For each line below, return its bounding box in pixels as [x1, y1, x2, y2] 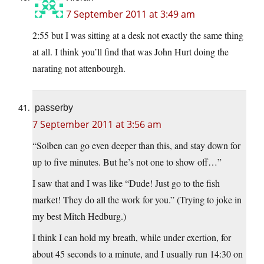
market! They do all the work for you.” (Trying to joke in [32, 193, 242, 206]
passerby [35, 103, 73, 113]
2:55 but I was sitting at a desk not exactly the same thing [32, 29, 243, 42]
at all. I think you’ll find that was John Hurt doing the [32, 45, 229, 58]
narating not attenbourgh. [32, 62, 126, 75]
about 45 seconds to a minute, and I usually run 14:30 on [32, 247, 243, 260]
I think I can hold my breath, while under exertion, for [32, 231, 231, 244]
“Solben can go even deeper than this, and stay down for [32, 139, 240, 152]
